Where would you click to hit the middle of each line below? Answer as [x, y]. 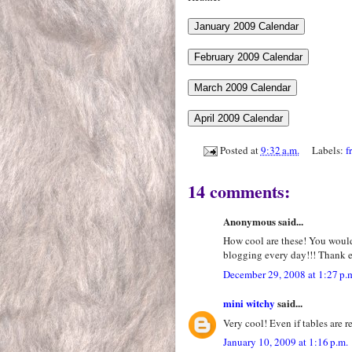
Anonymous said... [263, 221]
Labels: [328, 150]
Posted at [240, 150]
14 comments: [239, 191]
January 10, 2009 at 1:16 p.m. [286, 342]
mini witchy [249, 303]
